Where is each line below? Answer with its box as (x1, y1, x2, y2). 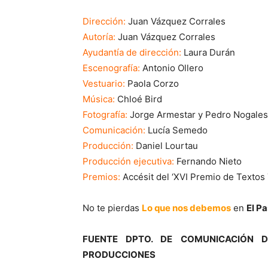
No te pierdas (83, 202, 142, 214)
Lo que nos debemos (142, 202, 231, 214)
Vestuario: (83, 78, 125, 90)
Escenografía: (83, 62, 140, 74)
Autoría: (83, 31, 115, 43)
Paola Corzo (125, 78, 179, 90)
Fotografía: (83, 109, 127, 121)
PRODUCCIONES (83, 249, 156, 261)
